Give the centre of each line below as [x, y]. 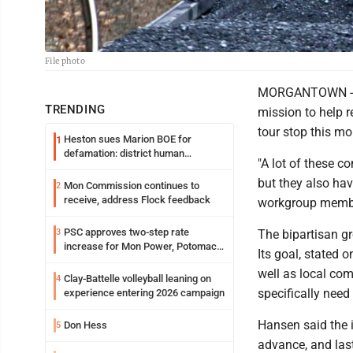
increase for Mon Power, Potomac [140, 246]
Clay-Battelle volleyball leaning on [137, 278]
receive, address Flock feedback [137, 199]
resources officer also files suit [134, 167]
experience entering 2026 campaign [144, 292]
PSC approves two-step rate [126, 232]
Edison [79, 260]
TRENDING [75, 109]
